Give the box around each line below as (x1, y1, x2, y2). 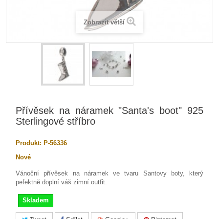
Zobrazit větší (83, 19, 125, 26)
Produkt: (16, 139, 42, 147)
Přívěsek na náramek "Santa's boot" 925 (16, 105, 203, 116)
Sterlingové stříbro (16, 116, 95, 127)
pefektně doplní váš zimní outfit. (16, 178, 109, 186)
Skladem (22, 197, 49, 204)
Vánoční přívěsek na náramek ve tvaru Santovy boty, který (16, 170, 203, 177)
